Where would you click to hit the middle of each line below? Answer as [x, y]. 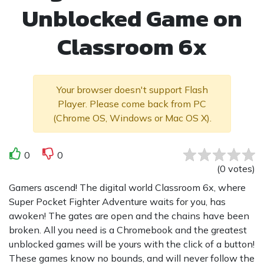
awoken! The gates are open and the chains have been [129, 215]
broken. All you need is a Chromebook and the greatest [128, 230]
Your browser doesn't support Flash [132, 89]
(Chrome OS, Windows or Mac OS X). [132, 118]
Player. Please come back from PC [132, 103]
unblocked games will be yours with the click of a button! [132, 244]
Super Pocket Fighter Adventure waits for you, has [117, 201]
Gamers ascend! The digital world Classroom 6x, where [127, 187]
